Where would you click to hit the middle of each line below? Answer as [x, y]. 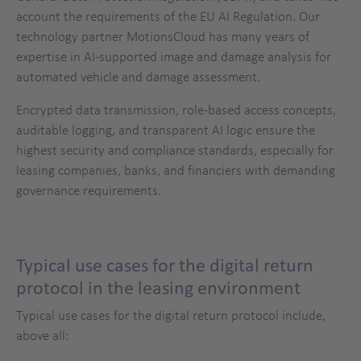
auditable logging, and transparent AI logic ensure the [166, 129]
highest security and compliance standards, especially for [175, 149]
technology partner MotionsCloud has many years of [163, 36]
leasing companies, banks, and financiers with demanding [176, 170]
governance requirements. [89, 190]
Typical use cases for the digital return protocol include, [171, 315]
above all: [42, 335]
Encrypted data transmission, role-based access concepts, [176, 109]
